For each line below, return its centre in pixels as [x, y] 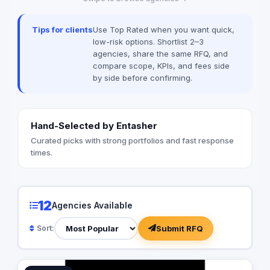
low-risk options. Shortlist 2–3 [148, 42]
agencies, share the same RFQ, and [160, 54]
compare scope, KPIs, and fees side [161, 66]
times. [41, 152]
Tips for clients [62, 30]
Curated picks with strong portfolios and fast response [132, 140]
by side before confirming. [143, 78]
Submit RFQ [179, 228]
